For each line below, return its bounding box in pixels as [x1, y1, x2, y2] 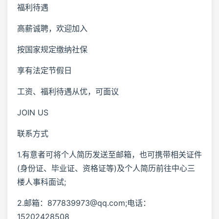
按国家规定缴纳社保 [17, 44, 88, 54]
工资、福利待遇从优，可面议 [17, 86, 119, 96]
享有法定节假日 [17, 65, 72, 75]
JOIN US [17, 107, 48, 117]
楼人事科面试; [17, 176, 66, 187]
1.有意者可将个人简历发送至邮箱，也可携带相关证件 [17, 149, 202, 159]
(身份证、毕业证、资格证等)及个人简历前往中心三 [17, 163, 195, 173]
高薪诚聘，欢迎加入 [17, 23, 88, 33]
